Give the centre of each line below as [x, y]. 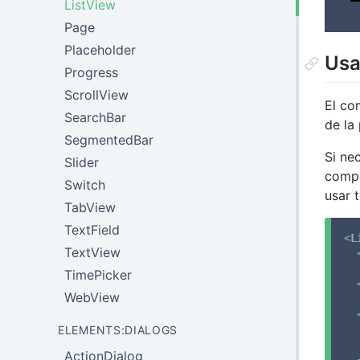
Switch [85, 185]
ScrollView [96, 95]
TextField [92, 230]
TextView [92, 252]
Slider [82, 162]
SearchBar [95, 117]
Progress [91, 72]
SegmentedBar [109, 140]
